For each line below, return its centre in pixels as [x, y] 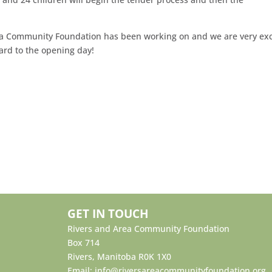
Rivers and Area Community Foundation [149, 229]
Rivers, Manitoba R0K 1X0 [120, 257]
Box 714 [84, 243]
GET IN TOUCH [108, 214]
